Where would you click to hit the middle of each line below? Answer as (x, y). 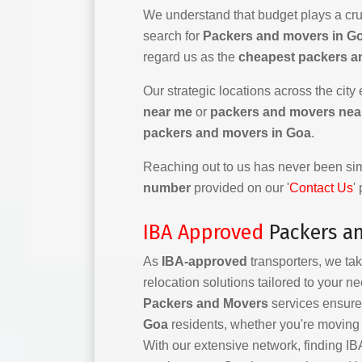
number (167, 188)
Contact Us (321, 188)
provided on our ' (240, 188)
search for (173, 36)
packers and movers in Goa (227, 133)
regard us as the (191, 57)
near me (168, 112)
